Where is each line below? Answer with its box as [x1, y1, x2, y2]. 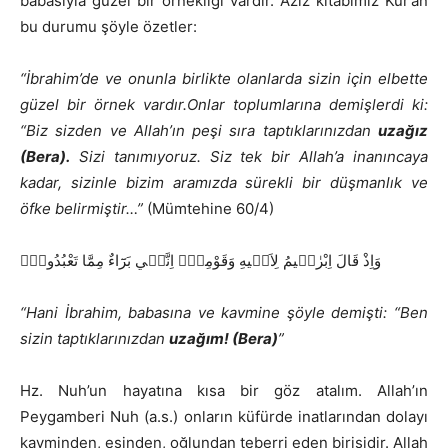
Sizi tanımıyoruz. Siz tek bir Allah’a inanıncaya [70, 147, 428, 167]
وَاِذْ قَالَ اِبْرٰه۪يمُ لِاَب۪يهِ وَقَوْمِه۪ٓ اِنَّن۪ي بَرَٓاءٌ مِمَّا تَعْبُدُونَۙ [20, 251, 381, 271]
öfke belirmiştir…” [20, 199, 143, 219]
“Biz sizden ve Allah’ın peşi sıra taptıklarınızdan [20, 121, 378, 141]
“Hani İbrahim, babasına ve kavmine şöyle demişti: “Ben [20, 303, 428, 323]
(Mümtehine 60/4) [143, 199, 274, 219]
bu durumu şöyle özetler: [20, 17, 197, 37]
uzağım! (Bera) [169, 329, 278, 349]
